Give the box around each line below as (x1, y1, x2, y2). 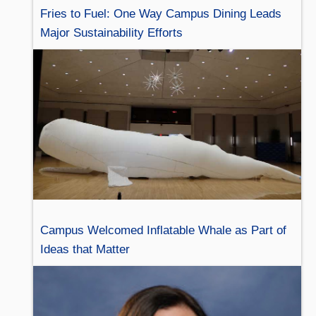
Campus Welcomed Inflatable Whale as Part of (39, 224, 286, 238)
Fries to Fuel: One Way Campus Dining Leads (39, 6, 281, 20)
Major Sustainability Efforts (39, 25, 186, 39)
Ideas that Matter (39, 243, 130, 257)
